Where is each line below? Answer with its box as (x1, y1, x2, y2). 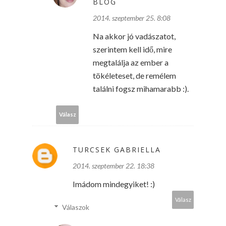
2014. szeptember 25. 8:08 (93, 13, 171, 22)
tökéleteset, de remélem (93, 70, 176, 80)
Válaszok (62, 202, 90, 211)
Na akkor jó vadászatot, (93, 31, 176, 41)
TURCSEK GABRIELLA (73, 144, 161, 154)
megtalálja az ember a (93, 57, 168, 67)
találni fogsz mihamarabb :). (93, 83, 189, 93)
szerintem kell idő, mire (93, 44, 172, 54)
